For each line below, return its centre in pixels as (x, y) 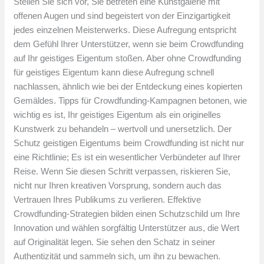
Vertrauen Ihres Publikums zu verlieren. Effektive (108, 200)
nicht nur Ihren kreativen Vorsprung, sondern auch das (118, 186)
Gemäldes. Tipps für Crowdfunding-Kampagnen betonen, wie (131, 101)
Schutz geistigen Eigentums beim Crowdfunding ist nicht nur (129, 143)
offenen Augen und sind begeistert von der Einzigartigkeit (122, 16)
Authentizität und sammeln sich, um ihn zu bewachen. (117, 256)
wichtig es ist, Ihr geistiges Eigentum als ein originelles (118, 115)
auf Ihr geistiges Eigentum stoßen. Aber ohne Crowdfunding (128, 58)
